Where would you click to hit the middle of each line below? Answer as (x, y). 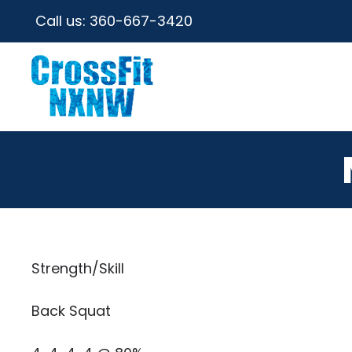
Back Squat (71, 311)
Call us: (62, 21)
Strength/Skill (78, 268)
